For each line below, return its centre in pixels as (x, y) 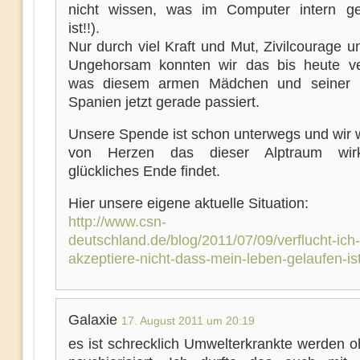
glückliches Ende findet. (144, 171)
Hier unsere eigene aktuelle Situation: (188, 203)
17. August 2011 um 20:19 (188, 321)
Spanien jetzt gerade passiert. (164, 102)
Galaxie (94, 320)
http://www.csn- (117, 222)
